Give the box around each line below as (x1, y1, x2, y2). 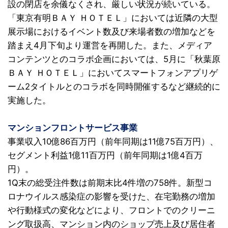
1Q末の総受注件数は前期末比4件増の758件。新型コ (8, 178, 212, 188)
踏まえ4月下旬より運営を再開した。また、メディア (8, 40, 212, 50)
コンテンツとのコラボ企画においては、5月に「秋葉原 (8, 54, 220, 64)
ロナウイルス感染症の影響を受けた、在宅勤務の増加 (8, 191, 215, 202)
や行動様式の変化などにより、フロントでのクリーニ (8, 205, 215, 215)
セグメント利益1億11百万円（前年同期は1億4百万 (8, 150, 203, 160)
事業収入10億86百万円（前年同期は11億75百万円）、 (8, 136, 218, 147)
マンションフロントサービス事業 (8, 123, 137, 133)
